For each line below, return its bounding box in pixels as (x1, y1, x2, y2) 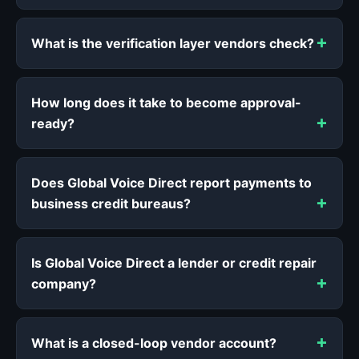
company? (31, 275, 96, 292)
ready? (31, 115, 75, 131)
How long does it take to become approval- (31, 94, 301, 111)
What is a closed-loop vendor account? (31, 334, 276, 351)
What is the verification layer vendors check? (31, 34, 314, 51)
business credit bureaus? (31, 195, 191, 212)
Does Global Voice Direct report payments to (31, 174, 312, 191)
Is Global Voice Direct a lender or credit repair (31, 254, 317, 271)
